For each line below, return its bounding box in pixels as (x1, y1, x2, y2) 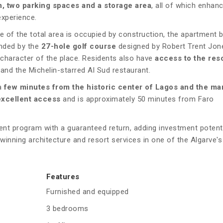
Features (46, 172, 80, 182)
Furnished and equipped (46, 187, 129, 197)
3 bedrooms (46, 204, 89, 214)
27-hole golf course (41, 42, 116, 51)
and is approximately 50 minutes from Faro (60, 95, 214, 104)
